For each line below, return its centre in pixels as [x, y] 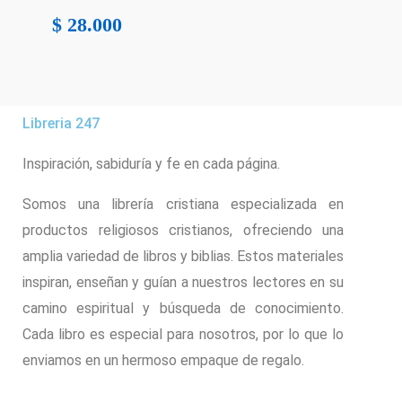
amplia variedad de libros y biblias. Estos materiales [183, 256]
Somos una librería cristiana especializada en [183, 204]
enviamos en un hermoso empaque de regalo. [163, 360]
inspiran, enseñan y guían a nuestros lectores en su [183, 282]
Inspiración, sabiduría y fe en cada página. [151, 163]
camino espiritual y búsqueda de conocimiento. [183, 308]
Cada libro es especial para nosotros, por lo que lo [183, 334]
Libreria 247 [61, 123]
